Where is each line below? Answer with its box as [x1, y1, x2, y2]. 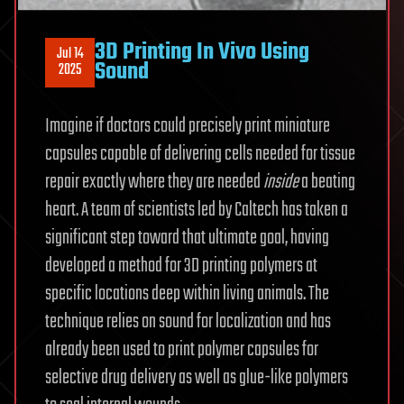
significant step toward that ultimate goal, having [45, 222, 329, 253]
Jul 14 [56, 42, 84, 67]
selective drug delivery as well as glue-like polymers [45, 362, 348, 393]
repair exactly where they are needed [45, 166, 263, 197]
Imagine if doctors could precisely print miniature [45, 110, 330, 142]
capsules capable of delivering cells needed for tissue [45, 138, 355, 170]
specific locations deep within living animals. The [45, 278, 329, 309]
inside [263, 166, 298, 197]
